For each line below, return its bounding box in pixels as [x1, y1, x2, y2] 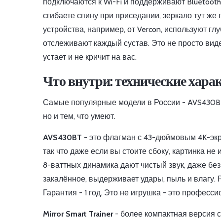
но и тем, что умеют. [43, 111, 115, 121]
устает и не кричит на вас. [43, 52, 137, 62]
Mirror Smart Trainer [43, 209, 113, 219]
